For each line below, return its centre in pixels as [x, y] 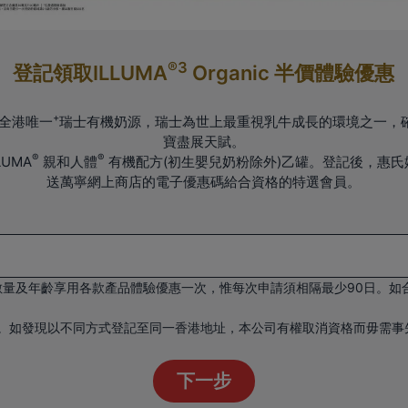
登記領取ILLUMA [91, 73]
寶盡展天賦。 [204, 142]
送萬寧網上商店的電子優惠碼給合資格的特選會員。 [204, 182]
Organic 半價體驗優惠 [291, 73]
